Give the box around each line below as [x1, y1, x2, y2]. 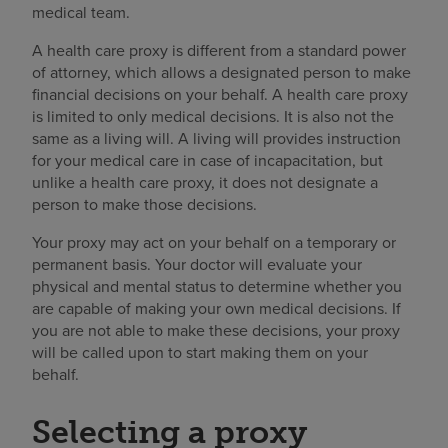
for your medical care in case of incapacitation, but [32, 148, 383, 172]
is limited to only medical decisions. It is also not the [32, 104, 394, 128]
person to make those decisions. [32, 192, 257, 216]
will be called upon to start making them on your [32, 340, 368, 364]
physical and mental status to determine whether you [32, 274, 402, 298]
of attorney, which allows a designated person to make [32, 60, 411, 84]
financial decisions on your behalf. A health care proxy [32, 82, 408, 106]
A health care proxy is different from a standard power [32, 38, 406, 62]
